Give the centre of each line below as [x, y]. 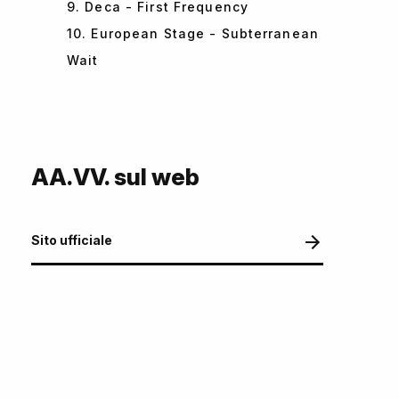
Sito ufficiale [72, 240]
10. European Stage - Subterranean [193, 34]
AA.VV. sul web [115, 177]
